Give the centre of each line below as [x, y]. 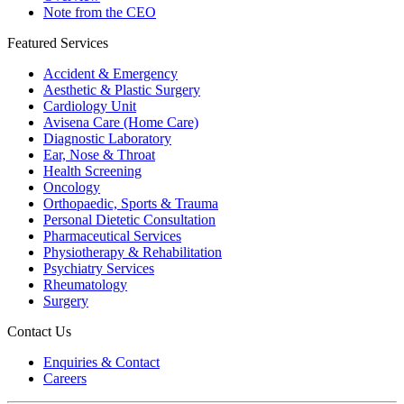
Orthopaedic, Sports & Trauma [131, 203]
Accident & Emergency [110, 73]
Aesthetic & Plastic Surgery [122, 89]
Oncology [72, 187]
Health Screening [92, 170]
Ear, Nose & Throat [99, 154]
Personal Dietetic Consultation [129, 219]
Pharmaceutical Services [112, 235]
